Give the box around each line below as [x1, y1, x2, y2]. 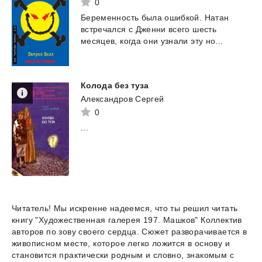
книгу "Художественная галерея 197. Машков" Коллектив [12, 215, 242, 225]
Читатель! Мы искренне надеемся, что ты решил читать [12, 204, 238, 213]
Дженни [135, 25, 166, 35]
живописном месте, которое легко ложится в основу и [12, 239, 230, 249]
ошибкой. [164, 13, 202, 23]
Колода [81, 81, 112, 91]
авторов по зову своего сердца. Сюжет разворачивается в [12, 227, 247, 237]
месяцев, [81, 36, 118, 46]
